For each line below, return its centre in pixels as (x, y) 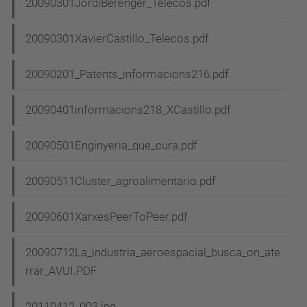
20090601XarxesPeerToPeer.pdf (107, 217)
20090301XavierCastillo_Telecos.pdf (117, 39)
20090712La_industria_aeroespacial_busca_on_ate (153, 253)
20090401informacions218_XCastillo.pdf (128, 110)
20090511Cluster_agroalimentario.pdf (121, 181)
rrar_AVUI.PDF (61, 271)
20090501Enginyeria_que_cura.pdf (111, 146)
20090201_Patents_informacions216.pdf (127, 74)
